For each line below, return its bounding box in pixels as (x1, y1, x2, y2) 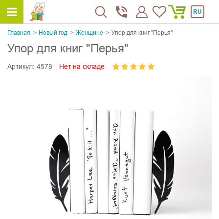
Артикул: (7, 63, 35, 71)
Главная (7, 29, 30, 36)
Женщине (76, 29, 103, 36)
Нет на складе (59, 63, 105, 71)
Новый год (39, 29, 67, 36)
